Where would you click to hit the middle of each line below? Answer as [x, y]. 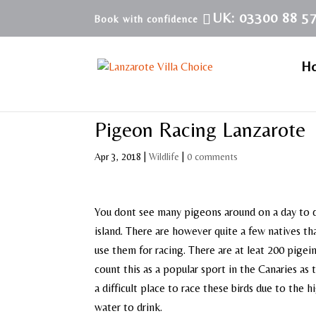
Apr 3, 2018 [118, 157]
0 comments [213, 157]
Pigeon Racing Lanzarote [200, 129]
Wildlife [164, 157]
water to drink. [129, 307]
